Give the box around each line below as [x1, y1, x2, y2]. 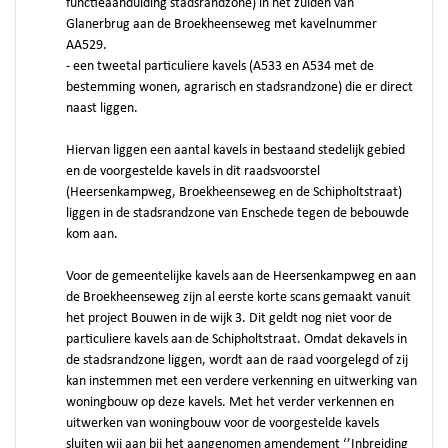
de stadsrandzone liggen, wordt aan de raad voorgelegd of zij [66, 353, 408, 368]
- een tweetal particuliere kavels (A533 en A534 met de [66, 59, 374, 74]
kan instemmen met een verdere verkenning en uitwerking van [66, 374, 417, 389]
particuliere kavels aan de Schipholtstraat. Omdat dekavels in [66, 332, 407, 347]
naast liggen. [66, 101, 138, 116]
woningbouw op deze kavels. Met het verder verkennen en [66, 395, 394, 410]
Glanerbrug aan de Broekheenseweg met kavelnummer [66, 17, 377, 32]
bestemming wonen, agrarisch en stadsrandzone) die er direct [66, 80, 413, 95]
